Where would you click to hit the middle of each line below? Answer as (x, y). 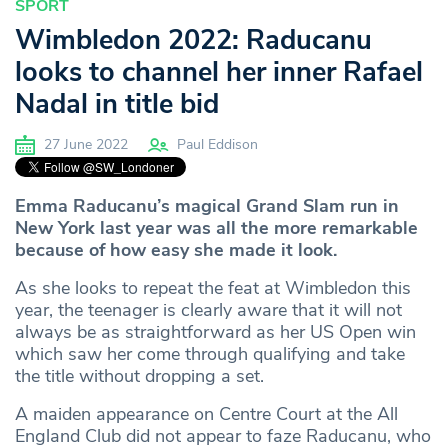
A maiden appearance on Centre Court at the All (206, 414)
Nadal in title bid (117, 105)
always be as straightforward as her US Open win (215, 332)
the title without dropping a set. (142, 376)
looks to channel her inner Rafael (219, 73)
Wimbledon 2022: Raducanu (193, 41)
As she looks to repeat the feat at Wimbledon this (213, 288)
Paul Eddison (217, 145)
